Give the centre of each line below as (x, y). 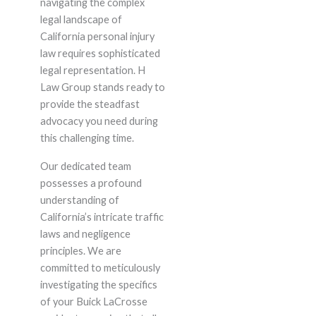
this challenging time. (87, 138)
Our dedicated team (85, 166)
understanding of (79, 200)
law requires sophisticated (100, 54)
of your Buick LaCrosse (93, 302)
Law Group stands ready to (102, 87)
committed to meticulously (100, 268)
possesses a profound (91, 183)
